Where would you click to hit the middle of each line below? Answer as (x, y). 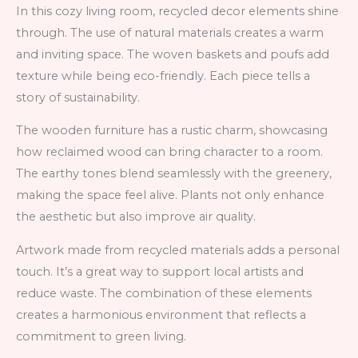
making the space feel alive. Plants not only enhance (170, 195)
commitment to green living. (101, 336)
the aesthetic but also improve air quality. (136, 217)
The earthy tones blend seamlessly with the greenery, (174, 174)
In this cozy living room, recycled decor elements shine (177, 11)
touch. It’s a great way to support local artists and (160, 271)
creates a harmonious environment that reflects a (161, 314)
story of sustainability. (78, 97)
